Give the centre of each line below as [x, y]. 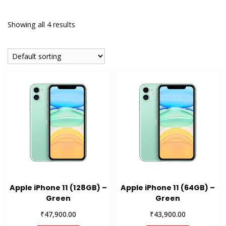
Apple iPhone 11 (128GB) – [58, 188]
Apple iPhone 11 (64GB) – [168, 188]
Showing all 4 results [41, 24]
